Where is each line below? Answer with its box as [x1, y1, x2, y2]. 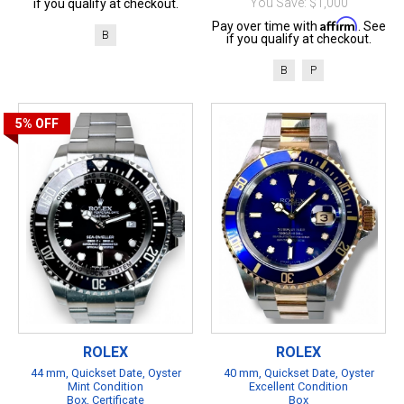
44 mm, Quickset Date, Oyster [30, 365, 181, 380]
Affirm [319, 15, 358, 32]
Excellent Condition [249, 379, 348, 393]
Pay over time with [211, 18, 320, 33]
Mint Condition [68, 379, 143, 393]
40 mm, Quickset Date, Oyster [223, 365, 374, 380]
